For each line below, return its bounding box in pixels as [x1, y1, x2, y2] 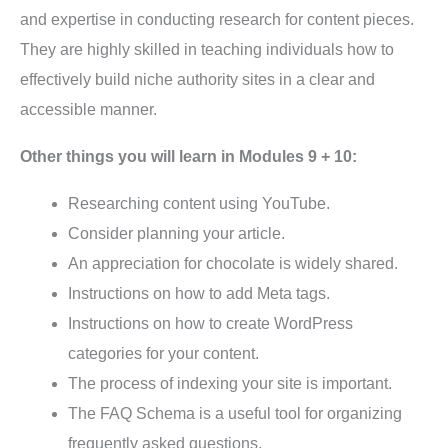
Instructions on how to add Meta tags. [68, 284, 330, 302]
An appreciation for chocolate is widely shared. [68, 254, 398, 272]
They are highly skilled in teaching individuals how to [20, 40, 394, 58]
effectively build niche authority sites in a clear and [20, 70, 375, 88]
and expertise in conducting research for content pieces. [20, 10, 414, 28]
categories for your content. [68, 344, 259, 362]
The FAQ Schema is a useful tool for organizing [68, 404, 402, 422]
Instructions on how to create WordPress [68, 314, 353, 332]
